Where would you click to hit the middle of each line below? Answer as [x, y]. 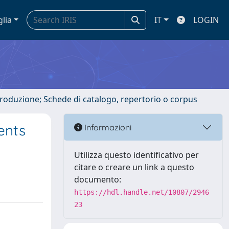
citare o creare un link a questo [134, 167]
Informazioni [107, 127]
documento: [98, 179]
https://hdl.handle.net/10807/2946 [142, 192]
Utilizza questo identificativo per [136, 155]
